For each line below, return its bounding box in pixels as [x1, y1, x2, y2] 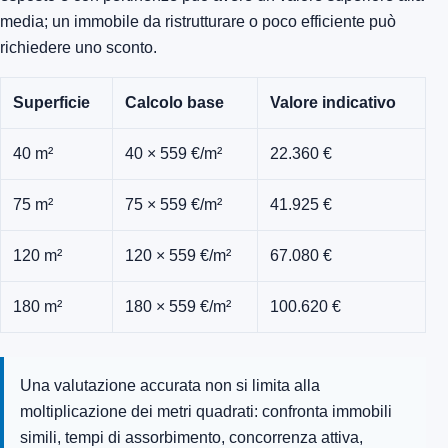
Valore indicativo [270, 94, 396, 112]
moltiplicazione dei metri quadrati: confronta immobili [20, 403, 392, 421]
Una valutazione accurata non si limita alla [20, 377, 320, 395]
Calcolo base [125, 94, 224, 112]
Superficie [13, 94, 90, 112]
